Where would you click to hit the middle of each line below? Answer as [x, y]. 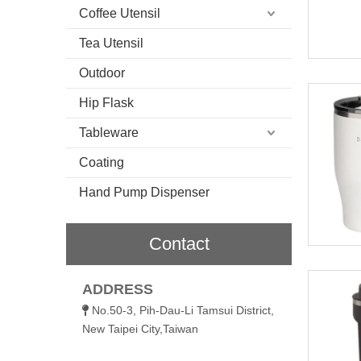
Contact [179, 243]
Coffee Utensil [120, 13]
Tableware [109, 132]
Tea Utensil [111, 43]
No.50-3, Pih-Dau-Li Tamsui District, [183, 310]
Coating [102, 162]
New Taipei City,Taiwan [140, 328]
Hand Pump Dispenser [144, 192]
